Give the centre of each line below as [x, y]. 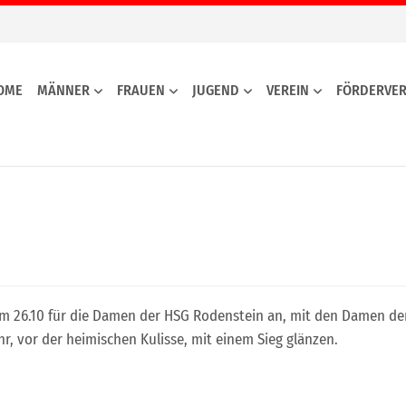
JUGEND [216, 90]
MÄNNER [63, 90]
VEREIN [288, 90]
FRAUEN [141, 90]
